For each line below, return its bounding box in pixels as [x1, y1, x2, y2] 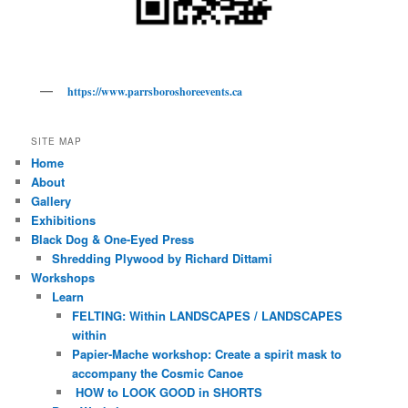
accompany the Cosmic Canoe [72, 363, 244, 382]
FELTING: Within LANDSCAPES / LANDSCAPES [72, 306, 343, 324]
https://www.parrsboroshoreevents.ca [67, 84, 243, 100]
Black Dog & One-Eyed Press [31, 229, 195, 248]
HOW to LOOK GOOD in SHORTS [72, 382, 263, 401]
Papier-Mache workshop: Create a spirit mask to [72, 344, 342, 362]
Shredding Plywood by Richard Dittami [51, 249, 272, 267]
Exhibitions [31, 210, 97, 229]
